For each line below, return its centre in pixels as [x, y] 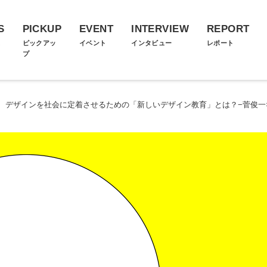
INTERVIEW [160, 29]
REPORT [228, 29]
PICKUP [42, 29]
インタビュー [152, 43]
